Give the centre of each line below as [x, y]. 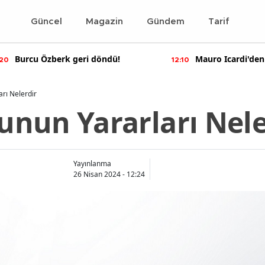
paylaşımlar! [220, 68]
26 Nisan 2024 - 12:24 [109, 174]
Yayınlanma [92, 164]
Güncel [46, 21]
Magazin [104, 21]
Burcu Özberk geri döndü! [67, 59]
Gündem [166, 21]
